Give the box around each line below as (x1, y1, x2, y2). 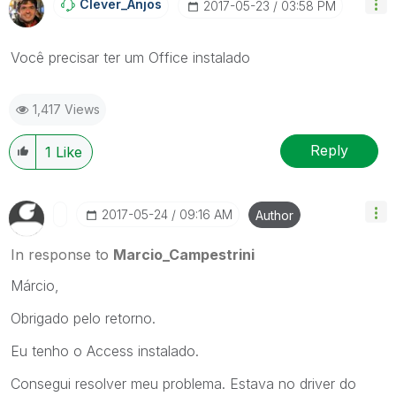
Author (255, 207, 293, 223)
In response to (11, 245, 113, 263)
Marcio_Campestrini (113, 245, 255, 263)
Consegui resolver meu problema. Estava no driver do (11, 374, 356, 392)
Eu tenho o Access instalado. (11, 341, 199, 360)
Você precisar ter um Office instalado (11, 48, 250, 66)
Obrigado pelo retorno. (11, 308, 156, 327)
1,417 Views (33, 101, 100, 117)
